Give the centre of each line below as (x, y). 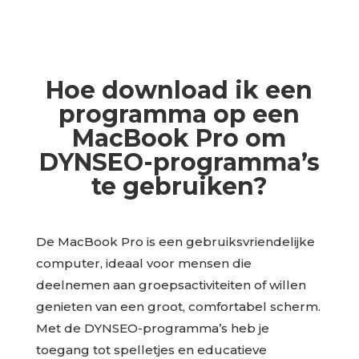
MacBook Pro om (179, 138)
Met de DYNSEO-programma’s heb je (152, 328)
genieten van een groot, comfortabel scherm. (178, 306)
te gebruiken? (179, 186)
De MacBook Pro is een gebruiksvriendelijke (175, 241)
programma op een (179, 114)
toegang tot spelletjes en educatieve (151, 349)
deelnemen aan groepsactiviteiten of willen (171, 284)
